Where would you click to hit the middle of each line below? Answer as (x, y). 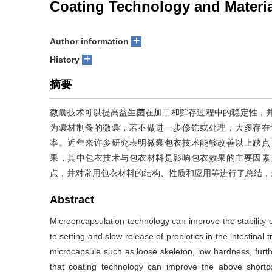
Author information (89, 41)
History (65, 59)
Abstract (72, 200)
